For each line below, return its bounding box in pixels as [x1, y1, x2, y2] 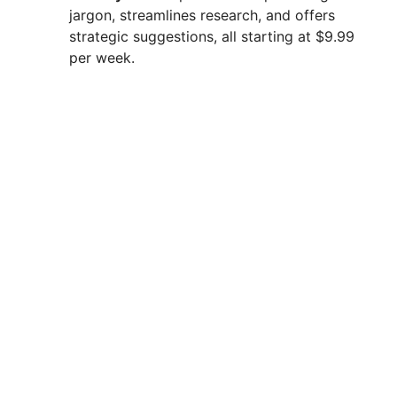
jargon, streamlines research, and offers [69, 6, 335, 25]
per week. [69, 49, 135, 67]
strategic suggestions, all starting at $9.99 [69, 27, 354, 46]
